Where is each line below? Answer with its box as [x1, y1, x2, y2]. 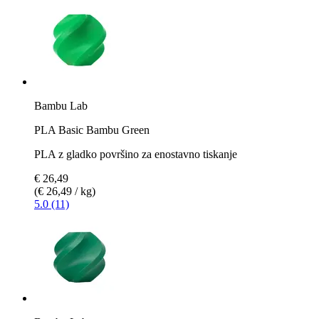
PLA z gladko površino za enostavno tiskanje [34, 147, 237, 160]
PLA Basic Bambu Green [34, 123, 150, 136]
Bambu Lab [34, 99, 88, 112]
